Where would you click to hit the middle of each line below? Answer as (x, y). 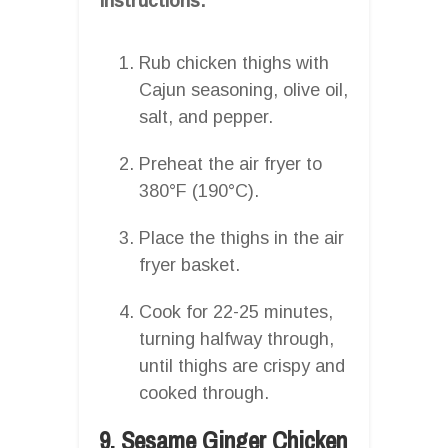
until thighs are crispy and (242, 365)
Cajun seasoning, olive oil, (243, 89)
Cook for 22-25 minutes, (236, 311)
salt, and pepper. (206, 116)
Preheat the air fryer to (230, 163)
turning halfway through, (236, 338)
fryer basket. (189, 264)
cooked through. (204, 392)
